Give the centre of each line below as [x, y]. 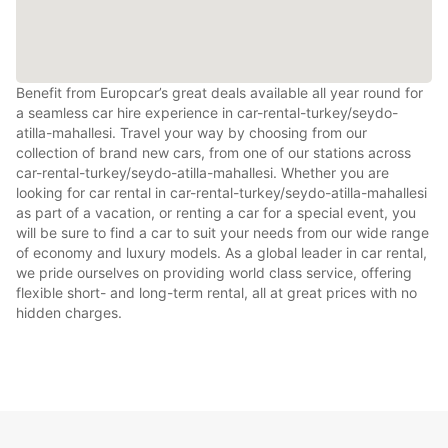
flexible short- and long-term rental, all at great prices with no [216, 292]
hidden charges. [69, 312]
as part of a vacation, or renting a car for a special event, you [216, 212]
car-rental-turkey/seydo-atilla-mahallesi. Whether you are [202, 172]
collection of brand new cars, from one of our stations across [213, 152]
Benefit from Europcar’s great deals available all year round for [219, 92]
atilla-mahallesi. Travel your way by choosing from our [191, 132]
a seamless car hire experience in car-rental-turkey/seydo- [207, 112]
